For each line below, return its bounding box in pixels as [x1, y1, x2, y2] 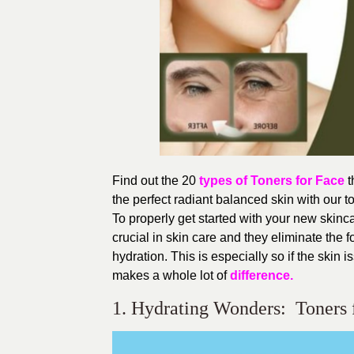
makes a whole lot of [112, 268, 230, 282]
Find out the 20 [112, 173, 196, 187]
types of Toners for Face [196, 173, 345, 187]
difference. [230, 268, 293, 282]
